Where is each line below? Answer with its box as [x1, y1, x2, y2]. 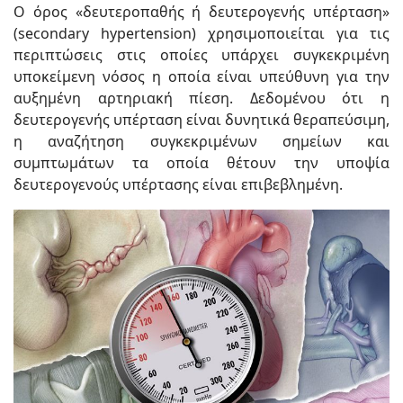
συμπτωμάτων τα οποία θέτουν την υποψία [13, 153, 390, 173]
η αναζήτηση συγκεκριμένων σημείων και [13, 131, 390, 151]
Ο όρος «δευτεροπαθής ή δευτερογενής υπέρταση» [13, 2, 390, 22]
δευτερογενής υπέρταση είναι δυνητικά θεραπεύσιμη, [13, 110, 390, 130]
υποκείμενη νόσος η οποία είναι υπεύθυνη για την [13, 67, 390, 86]
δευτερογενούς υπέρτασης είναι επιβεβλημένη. [13, 175, 343, 194]
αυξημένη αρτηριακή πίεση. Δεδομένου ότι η [13, 88, 390, 108]
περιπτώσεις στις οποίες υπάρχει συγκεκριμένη [13, 45, 390, 65]
